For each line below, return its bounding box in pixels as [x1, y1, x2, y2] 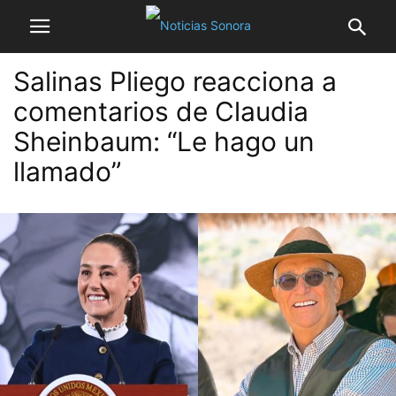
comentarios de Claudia [13, 95, 308, 127]
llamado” [13, 156, 121, 187]
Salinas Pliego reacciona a [13, 65, 337, 97]
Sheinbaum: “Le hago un [13, 126, 315, 157]
